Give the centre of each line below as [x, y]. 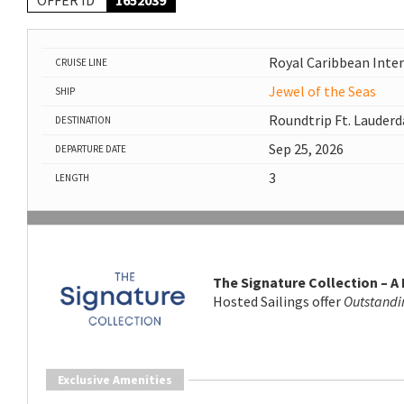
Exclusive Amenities [115, 379]
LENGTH [72, 178]
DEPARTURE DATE [91, 149]
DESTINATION [83, 120]
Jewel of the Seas [322, 92]
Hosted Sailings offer [278, 302]
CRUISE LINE [81, 63]
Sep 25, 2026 [306, 149]
